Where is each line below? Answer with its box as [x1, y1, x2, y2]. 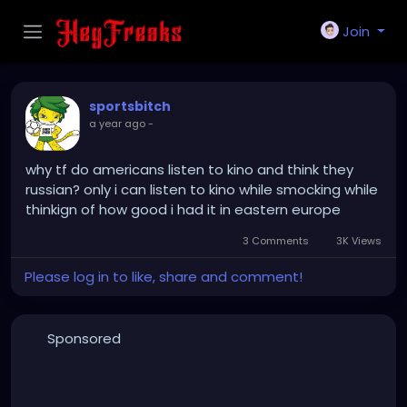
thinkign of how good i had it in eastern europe [25, 200, 341, 219]
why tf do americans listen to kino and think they [25, 160, 353, 179]
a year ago [89, 116, 145, 131]
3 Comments [240, 233, 313, 248]
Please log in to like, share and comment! [25, 267, 303, 286]
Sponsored [46, 329, 121, 348]
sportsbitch [89, 97, 171, 115]
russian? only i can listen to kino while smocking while [25, 180, 378, 199]
